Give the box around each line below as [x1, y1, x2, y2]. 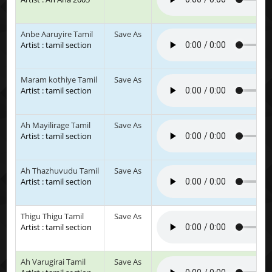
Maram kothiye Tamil [21, 73, 98, 85]
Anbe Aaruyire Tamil [21, 28, 93, 39]
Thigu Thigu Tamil [21, 210, 84, 222]
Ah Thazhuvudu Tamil [21, 165, 100, 176]
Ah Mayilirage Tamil [21, 119, 91, 131]
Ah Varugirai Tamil [21, 256, 86, 267]
